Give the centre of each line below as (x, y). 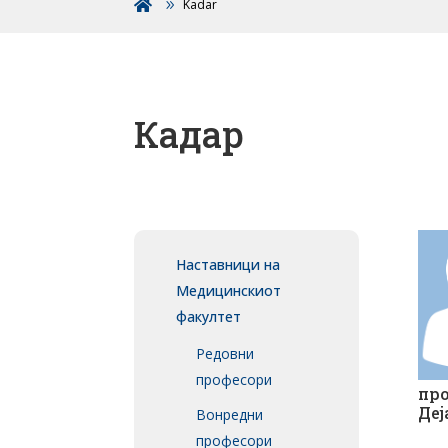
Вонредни (230, 415)
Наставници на (228, 265)
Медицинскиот (229, 291)
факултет (209, 317)
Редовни (225, 354)
